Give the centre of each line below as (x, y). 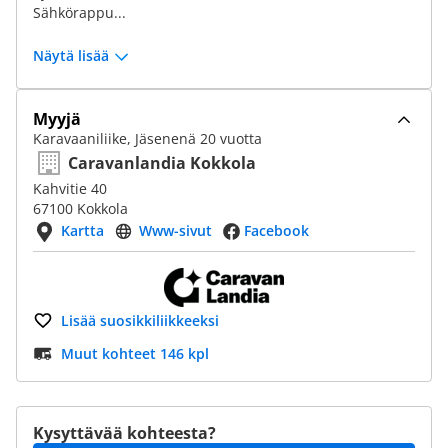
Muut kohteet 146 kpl (135, 353)
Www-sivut (175, 230)
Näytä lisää (71, 55)
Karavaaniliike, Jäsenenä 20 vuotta (147, 138)
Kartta (82, 230)
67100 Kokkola (80, 208)
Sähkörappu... (79, 12)
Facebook (276, 230)
